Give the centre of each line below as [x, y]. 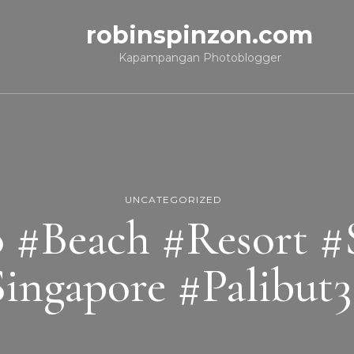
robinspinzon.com [200, 35]
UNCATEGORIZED [173, 200]
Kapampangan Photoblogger [200, 58]
